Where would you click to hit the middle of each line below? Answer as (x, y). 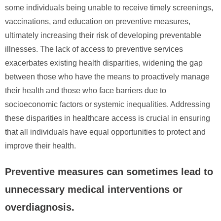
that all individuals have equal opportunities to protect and (105, 132)
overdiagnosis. (40, 207)
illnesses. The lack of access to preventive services (94, 49)
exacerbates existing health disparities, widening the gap (104, 63)
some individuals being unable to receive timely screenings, (109, 7)
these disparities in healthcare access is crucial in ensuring (108, 118)
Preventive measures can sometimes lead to (109, 171)
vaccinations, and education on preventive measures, (98, 21)
